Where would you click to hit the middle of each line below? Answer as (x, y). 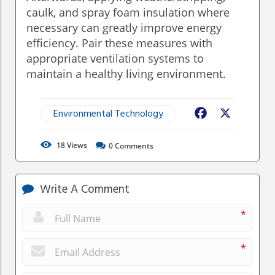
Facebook (231, 114)
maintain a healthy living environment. (126, 74)
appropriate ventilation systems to (115, 59)
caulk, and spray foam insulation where (128, 13)
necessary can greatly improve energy (124, 28)
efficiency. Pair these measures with (119, 43)
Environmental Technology (108, 114)
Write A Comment (83, 190)
